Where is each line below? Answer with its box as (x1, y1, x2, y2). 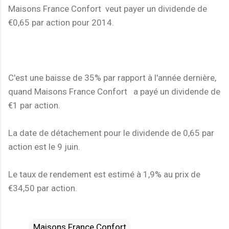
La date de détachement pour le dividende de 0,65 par (8, 127, 214, 138)
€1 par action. (8, 100, 60, 110)
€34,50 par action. (8, 182, 77, 193)
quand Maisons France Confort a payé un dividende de (8, 86, 220, 97)
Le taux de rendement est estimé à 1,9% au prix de (8, 169, 200, 179)
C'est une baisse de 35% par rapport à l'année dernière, (8, 72, 216, 83)
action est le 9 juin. (8, 141, 80, 152)
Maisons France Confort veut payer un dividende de (8, 3, 207, 14)
